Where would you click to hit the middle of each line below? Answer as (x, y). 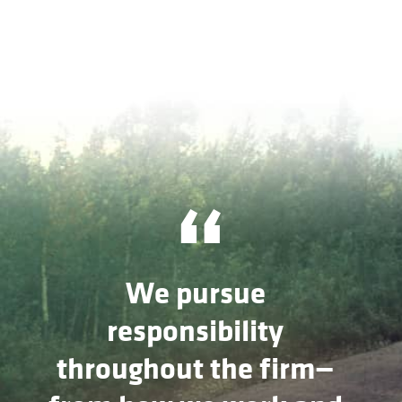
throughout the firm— (196, 369)
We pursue (195, 294)
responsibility (196, 332)
